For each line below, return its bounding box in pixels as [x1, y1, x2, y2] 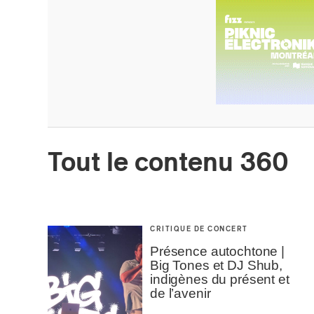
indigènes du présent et [150, 272, 289, 287]
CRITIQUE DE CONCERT [150, 226, 248, 233]
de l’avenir [150, 286, 211, 301]
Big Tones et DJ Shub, [150, 258, 282, 273]
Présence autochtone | [150, 244, 285, 259]
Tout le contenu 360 [48, 150, 289, 177]
